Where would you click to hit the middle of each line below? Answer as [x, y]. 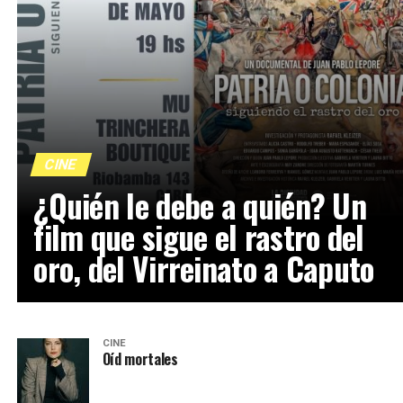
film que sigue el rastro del [199, 236]
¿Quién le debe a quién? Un [200, 205]
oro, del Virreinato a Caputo [204, 268]
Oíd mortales [140, 358]
